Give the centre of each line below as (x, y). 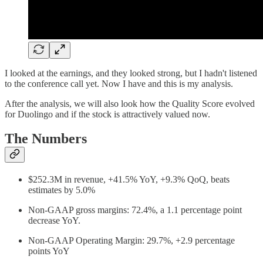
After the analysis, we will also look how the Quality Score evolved (130, 103)
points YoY (49, 251)
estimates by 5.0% (62, 190)
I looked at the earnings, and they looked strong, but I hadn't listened (131, 73)
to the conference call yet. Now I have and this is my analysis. (119, 83)
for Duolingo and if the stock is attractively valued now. (107, 114)
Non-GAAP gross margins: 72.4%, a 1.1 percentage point (135, 210)
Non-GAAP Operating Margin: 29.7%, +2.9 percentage (131, 241)
